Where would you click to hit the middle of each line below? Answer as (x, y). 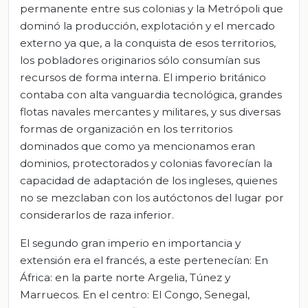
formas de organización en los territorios (126, 129)
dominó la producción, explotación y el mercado (147, 25)
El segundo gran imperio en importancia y (130, 243)
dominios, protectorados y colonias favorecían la (146, 163)
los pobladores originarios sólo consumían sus (140, 60)
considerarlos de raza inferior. (97, 214)
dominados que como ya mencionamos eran (137, 146)
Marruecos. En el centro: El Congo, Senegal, (135, 294)
